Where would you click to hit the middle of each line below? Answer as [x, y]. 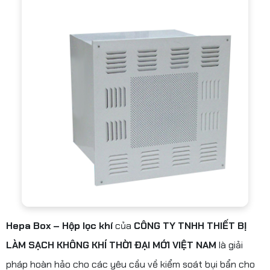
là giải [230, 245]
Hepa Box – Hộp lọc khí [59, 226]
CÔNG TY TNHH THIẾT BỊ [190, 226]
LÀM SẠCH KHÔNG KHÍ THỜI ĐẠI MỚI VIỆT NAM [111, 245]
